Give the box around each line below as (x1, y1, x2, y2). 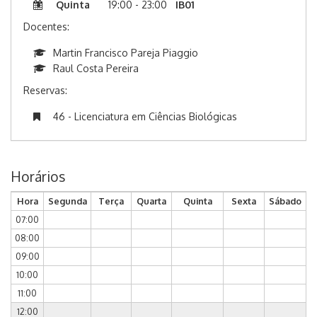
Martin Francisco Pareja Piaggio (53, 47, 198, 59)
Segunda (47, 195, 87, 207)
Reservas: (23, 84, 67, 97)
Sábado (269, 195, 301, 207)
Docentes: (23, 21, 69, 33)
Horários (11, 168, 65, 186)
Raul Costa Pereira (53, 62, 139, 75)
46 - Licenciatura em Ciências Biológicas (53, 110, 237, 123)
